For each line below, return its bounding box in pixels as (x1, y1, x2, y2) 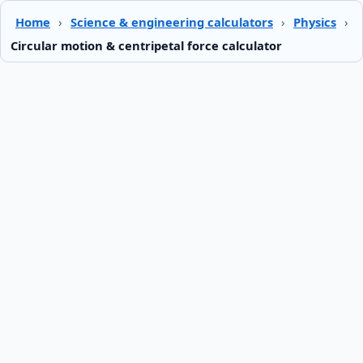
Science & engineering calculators (70, 13, 273, 30)
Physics (293, 13, 336, 30)
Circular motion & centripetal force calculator (11, 37, 282, 53)
